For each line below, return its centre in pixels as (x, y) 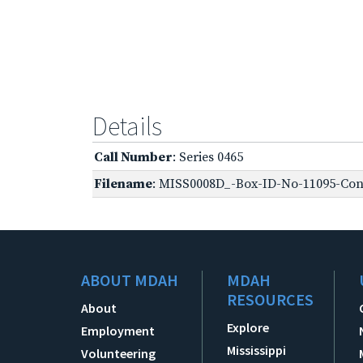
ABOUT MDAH (130, 280)
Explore (248, 327)
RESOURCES (271, 299)
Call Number (133, 157)
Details (127, 126)
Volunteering (118, 353)
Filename (123, 184)
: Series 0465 (208, 157)
